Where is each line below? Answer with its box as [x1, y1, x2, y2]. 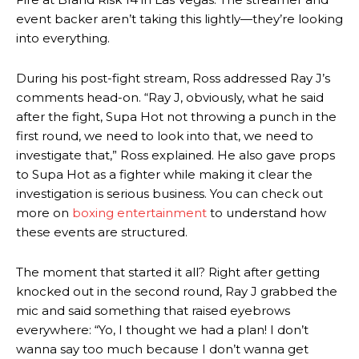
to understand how [207, 205, 326, 220]
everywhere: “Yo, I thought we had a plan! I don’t [16, 322, 309, 337]
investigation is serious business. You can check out [16, 186, 323, 201]
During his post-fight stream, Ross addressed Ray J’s [16, 71, 330, 86]
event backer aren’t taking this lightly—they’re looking [16, 11, 343, 26]
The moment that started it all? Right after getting [16, 264, 320, 280]
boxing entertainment [72, 205, 207, 220]
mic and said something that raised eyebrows [16, 303, 290, 318]
